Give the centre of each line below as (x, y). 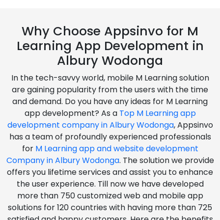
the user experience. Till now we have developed (110, 184)
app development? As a (72, 113)
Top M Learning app (157, 113)
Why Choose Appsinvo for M (110, 31)
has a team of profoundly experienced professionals (110, 137)
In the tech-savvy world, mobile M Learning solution (110, 78)
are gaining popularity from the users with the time (110, 89)
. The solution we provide (166, 160)
